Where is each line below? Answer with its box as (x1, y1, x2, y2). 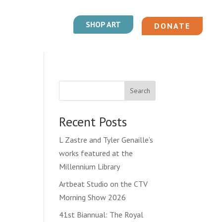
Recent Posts (59, 113, 127, 130)
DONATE (154, 20, 190, 31)
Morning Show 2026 (59, 192, 126, 202)
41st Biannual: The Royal (59, 209, 144, 220)
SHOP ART (85, 19, 121, 29)
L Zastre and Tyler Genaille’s (59, 134, 154, 145)
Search (129, 86, 150, 95)
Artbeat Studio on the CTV (59, 178, 148, 189)
